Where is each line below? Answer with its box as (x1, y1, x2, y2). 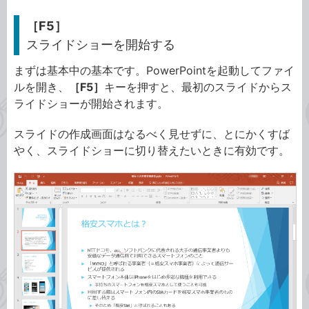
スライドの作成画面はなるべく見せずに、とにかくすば (14, 127, 290, 141)
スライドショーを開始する (26, 37, 175, 52)
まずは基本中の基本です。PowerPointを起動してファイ (14, 63, 295, 77)
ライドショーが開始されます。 (14, 97, 168, 110)
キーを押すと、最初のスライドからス (104, 80, 292, 94)
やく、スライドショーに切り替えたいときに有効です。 (14, 143, 290, 157)
